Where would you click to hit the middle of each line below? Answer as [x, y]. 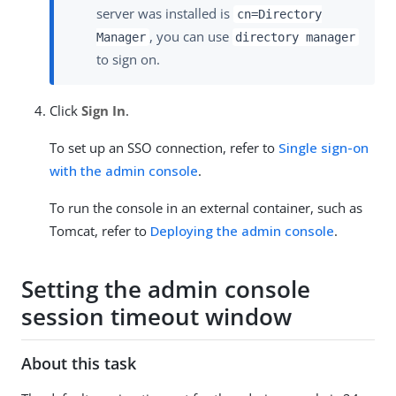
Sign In [103, 110]
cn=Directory [279, 14]
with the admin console [124, 170]
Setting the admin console [166, 289]
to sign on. [128, 59]
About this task [79, 363]
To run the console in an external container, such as [206, 207]
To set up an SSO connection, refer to [164, 147]
